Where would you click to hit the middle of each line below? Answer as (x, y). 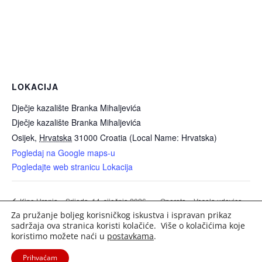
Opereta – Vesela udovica (201, 201)
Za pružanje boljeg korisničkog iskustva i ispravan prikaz (121, 215)
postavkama (130, 236)
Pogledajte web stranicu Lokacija (72, 167)
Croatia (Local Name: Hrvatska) (158, 137)
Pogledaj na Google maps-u (63, 153)
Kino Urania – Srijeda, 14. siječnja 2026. (83, 201)
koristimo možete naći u (59, 236)
